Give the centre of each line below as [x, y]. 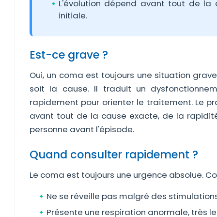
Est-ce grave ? [69, 55]
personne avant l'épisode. [82, 129]
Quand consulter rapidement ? [114, 155]
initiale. [73, 15]
